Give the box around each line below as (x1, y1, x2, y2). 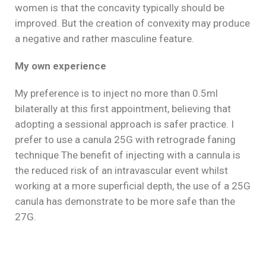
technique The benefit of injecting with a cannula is (15, 149, 240, 161)
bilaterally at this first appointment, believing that (15, 103, 231, 115)
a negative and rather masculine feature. (15, 33, 197, 45)
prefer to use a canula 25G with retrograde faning (15, 134, 236, 145)
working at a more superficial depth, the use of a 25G (15, 180, 251, 192)
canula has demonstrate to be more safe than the (15, 195, 235, 207)
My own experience (15, 60, 106, 72)
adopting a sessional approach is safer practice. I (15, 118, 234, 130)
